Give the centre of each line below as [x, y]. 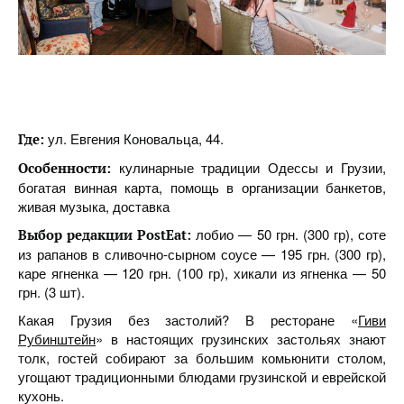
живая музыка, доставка [94, 206]
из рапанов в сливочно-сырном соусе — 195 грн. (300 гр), [202, 254]
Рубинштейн [57, 339]
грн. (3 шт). [51, 292]
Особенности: [69, 168]
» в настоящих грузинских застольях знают [241, 339]
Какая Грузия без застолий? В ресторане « [188, 320]
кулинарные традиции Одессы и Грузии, [252, 167]
